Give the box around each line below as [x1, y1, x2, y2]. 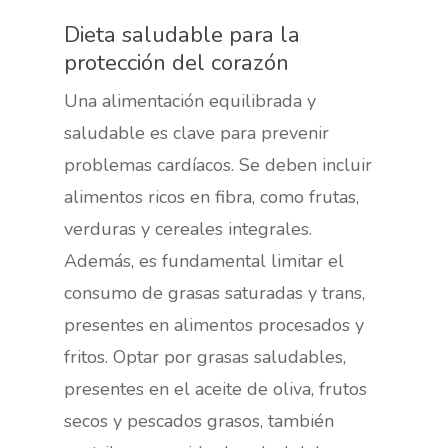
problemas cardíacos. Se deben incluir [64, 152, 373, 177]
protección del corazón [64, 46, 290, 78]
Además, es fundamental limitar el [64, 248, 345, 273]
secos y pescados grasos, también [64, 408, 335, 433]
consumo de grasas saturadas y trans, [64, 280, 366, 305]
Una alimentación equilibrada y [64, 88, 317, 113]
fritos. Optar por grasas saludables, [64, 344, 347, 369]
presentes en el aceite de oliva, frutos [64, 376, 368, 401]
